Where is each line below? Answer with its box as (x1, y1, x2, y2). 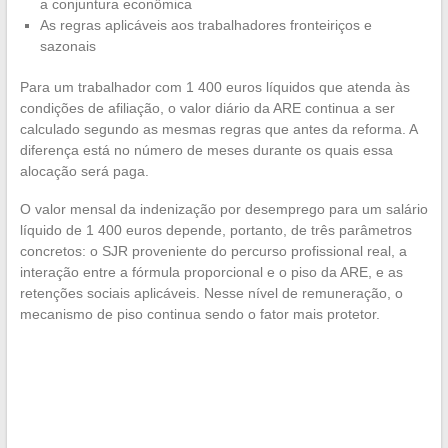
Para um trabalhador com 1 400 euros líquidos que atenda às (19, 79, 410, 96)
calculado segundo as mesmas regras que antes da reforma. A (19, 121, 417, 138)
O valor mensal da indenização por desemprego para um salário (19, 201, 428, 218)
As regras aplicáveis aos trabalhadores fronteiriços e (39, 17, 372, 34)
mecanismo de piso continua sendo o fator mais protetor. (19, 306, 380, 323)
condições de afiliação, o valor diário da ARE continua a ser (19, 100, 395, 117)
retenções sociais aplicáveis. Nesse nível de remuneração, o (19, 285, 403, 302)
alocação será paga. (19, 163, 149, 180)
